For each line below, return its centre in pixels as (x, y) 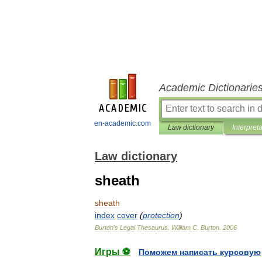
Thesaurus (152, 227)
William (181, 227)
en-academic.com (123, 123)
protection (161, 215)
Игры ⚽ (113, 252)
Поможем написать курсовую (200, 252)
